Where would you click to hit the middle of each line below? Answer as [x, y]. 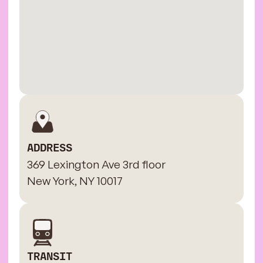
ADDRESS [50, 148]
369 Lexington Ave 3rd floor [97, 165]
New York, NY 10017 [75, 181]
